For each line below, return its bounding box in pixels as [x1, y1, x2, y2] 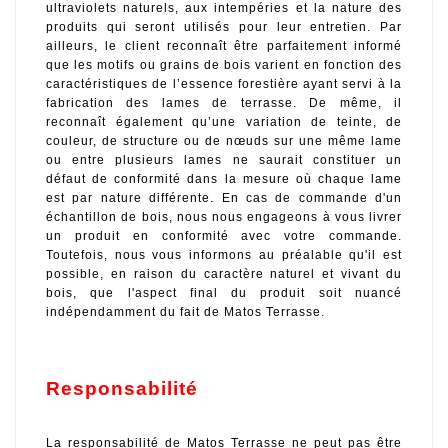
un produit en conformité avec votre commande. [46, 229, 402, 244]
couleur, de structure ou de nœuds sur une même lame [46, 134, 402, 149]
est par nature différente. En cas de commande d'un [46, 191, 402, 206]
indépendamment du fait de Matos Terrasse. [46, 305, 325, 320]
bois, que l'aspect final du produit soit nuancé [46, 286, 402, 301]
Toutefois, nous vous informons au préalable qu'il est [46, 248, 402, 263]
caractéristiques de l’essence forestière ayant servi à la [46, 77, 402, 92]
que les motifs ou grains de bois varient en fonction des [46, 58, 402, 73]
